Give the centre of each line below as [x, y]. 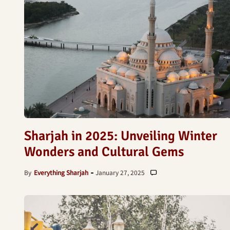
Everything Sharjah [61, 172]
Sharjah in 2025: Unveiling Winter [121, 136]
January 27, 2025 [120, 172]
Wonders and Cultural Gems [104, 152]
